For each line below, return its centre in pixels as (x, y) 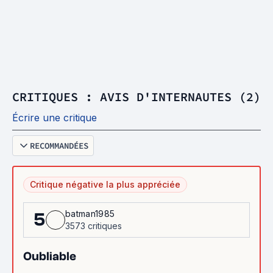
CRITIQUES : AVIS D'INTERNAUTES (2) (136, 97)
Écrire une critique (55, 118)
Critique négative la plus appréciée (105, 184)
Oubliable (50, 256)
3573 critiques (94, 226)
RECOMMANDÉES (59, 146)
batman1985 (90, 214)
